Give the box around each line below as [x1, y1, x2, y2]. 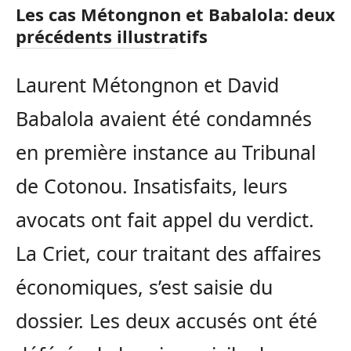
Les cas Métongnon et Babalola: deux [16, 2, 335, 26]
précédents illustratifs [16, 24, 208, 48]
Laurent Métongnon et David [16, 71, 279, 98]
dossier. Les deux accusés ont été [16, 306, 317, 334]
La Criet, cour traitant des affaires [16, 239, 321, 266]
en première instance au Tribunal [16, 138, 316, 165]
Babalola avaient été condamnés [16, 104, 312, 132]
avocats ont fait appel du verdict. [16, 205, 314, 233]
